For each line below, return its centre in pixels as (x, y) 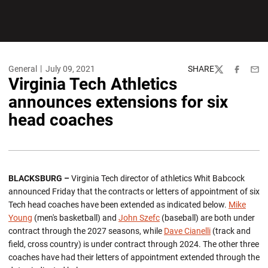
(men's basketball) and (75, 218)
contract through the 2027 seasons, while (86, 231)
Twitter (227, 74)
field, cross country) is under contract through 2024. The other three (134, 244)
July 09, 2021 (70, 69)
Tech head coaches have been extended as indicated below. (118, 205)
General (23, 69)
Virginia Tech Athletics (93, 84)
